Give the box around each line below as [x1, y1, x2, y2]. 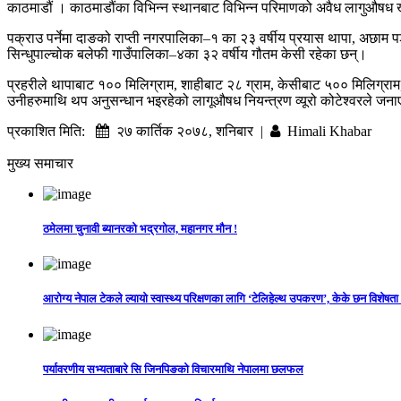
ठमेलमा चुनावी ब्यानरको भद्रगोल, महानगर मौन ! [43, 222, 237, 236]
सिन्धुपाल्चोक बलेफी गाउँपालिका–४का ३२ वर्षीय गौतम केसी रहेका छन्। [7, 46, 367, 62]
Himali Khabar [280, 123, 371, 139]
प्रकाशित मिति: [7, 123, 96, 139]
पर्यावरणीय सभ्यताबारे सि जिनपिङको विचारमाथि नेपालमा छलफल [43, 362, 303, 376]
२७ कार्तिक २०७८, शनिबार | [109, 123, 270, 139]
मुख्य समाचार [7, 155, 73, 171]
